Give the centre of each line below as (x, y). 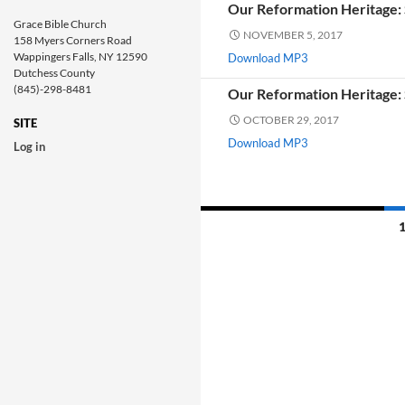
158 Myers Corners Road (73, 40)
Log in (29, 146)
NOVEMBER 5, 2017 (293, 35)
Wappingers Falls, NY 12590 (80, 57)
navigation (252, 242)
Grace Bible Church (60, 24)
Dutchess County (54, 73)
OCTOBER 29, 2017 (291, 120)
